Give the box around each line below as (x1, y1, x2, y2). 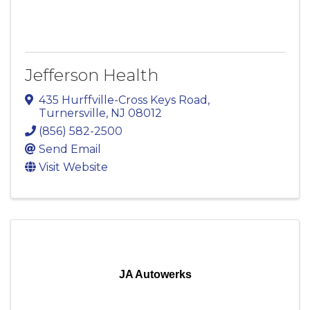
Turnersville (39, 106, 106, 120)
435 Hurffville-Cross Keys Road (39, 93, 208, 107)
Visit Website (39, 160, 108, 174)
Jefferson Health (25, 64, 158, 85)
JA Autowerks (118, 268, 192, 280)
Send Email (39, 142, 101, 156)
